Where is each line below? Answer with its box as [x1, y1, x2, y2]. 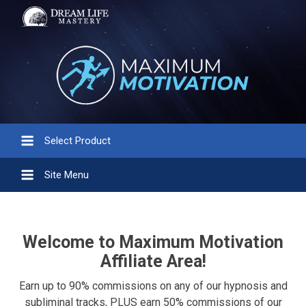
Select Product [44, 134, 111, 147]
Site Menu [44, 169, 89, 182]
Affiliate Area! [100, 251, 206, 272]
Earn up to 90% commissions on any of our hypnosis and [18, 279, 288, 293]
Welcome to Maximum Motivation [23, 232, 283, 253]
